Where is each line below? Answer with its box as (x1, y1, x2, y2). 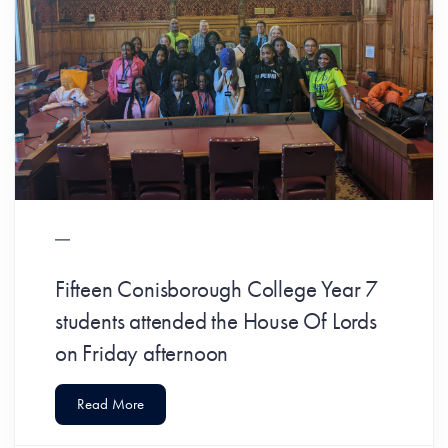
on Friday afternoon (55, 337, 229, 368)
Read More (77, 393, 144, 414)
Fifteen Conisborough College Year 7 (55, 273, 378, 304)
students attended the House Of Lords (55, 305, 377, 336)
